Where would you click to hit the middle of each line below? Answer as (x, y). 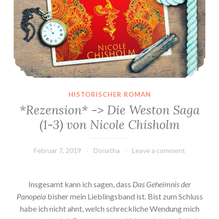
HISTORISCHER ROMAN (109, 95)
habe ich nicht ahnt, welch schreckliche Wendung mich (109, 208)
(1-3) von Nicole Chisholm (109, 124)
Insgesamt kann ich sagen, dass (80, 184)
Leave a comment (159, 150)
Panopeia (31, 196)
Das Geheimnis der (162, 184)
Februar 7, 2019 (57, 150)
